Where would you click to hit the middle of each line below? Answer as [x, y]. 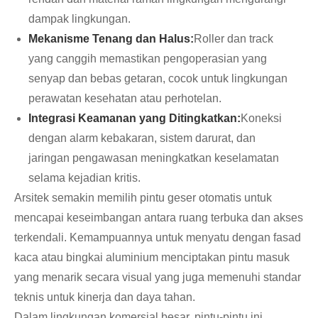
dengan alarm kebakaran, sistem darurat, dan [142, 138]
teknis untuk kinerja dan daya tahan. [105, 297]
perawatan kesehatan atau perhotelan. [125, 99]
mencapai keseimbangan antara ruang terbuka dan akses [159, 218]
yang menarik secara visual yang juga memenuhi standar [158, 278]
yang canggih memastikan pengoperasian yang [148, 59]
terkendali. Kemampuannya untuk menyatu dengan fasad [158, 238]
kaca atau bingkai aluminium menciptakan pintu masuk [152, 258]
